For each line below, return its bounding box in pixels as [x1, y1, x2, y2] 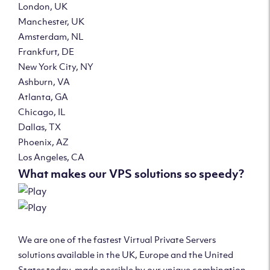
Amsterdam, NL [18, 30, 83, 42]
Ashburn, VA [18, 75, 70, 87]
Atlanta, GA [18, 90, 68, 102]
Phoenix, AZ [18, 136, 69, 148]
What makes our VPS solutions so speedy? [18, 166, 244, 181]
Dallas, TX [18, 121, 61, 133]
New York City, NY [18, 60, 93, 72]
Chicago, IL [18, 105, 65, 118]
